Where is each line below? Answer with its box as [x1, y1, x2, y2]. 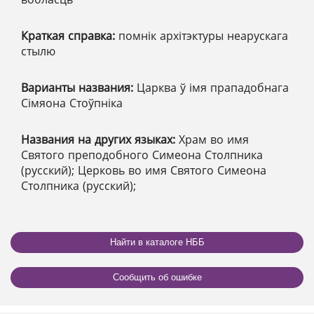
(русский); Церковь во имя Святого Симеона [21, 162, 266, 178]
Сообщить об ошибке [112, 272, 202, 283]
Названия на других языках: [21, 131, 179, 147]
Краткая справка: [21, 27, 118, 43]
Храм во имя [179, 131, 249, 147]
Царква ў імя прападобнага [137, 79, 289, 95]
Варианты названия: [21, 79, 137, 95]
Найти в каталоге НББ [109, 237, 205, 248]
